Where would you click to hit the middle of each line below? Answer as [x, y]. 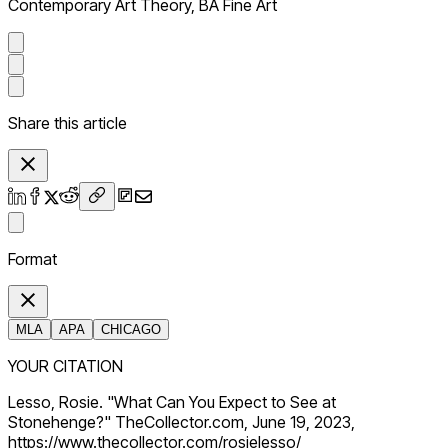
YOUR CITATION [65, 366]
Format [32, 259]
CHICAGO [131, 330]
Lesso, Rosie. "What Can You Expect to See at [172, 402]
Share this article [67, 123]
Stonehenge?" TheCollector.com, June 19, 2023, [181, 422]
